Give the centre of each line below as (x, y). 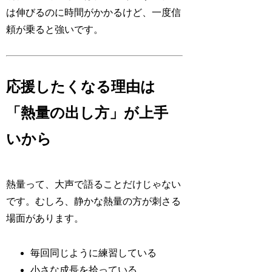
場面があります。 (45, 219)
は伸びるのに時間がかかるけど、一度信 (94, 12)
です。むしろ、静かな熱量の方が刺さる (94, 202)
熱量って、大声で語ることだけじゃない (94, 185)
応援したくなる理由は (81, 87)
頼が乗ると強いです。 (55, 29)
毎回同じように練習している (94, 253)
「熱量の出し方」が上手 (87, 113)
